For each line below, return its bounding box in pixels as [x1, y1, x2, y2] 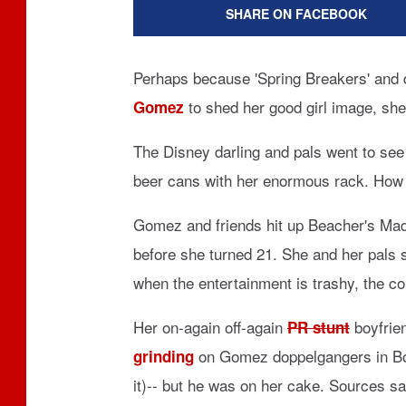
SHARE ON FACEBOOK [226, 5, 367, 23]
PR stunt [287, 316, 350, 338]
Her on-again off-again [133, 315, 287, 338]
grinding [133, 345, 194, 367]
